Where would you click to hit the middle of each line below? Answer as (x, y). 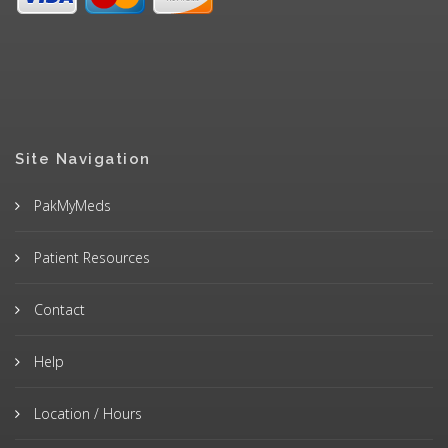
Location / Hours (86, 414)
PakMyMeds (70, 206)
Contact (57, 310)
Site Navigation (83, 159)
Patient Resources (90, 258)
